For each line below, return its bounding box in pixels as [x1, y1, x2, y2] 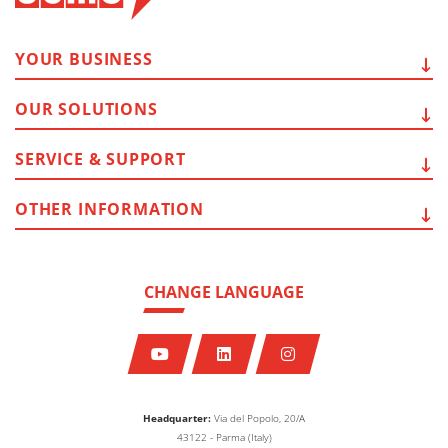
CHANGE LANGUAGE [144, 281, 304, 304]
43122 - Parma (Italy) [176, 429, 272, 444]
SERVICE [15, 148, 84, 171]
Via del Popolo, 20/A [214, 410, 305, 425]
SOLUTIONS [58, 98, 158, 121]
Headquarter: [143, 410, 214, 425]
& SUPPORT [88, 148, 186, 171]
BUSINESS [69, 48, 153, 71]
